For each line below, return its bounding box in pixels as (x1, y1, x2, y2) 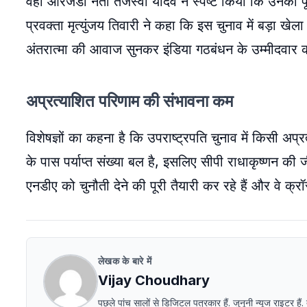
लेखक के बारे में (98, 255, 152, 267)
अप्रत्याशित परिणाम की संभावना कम (26, 91, 233, 111)
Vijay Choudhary (98, 272, 210, 288)
